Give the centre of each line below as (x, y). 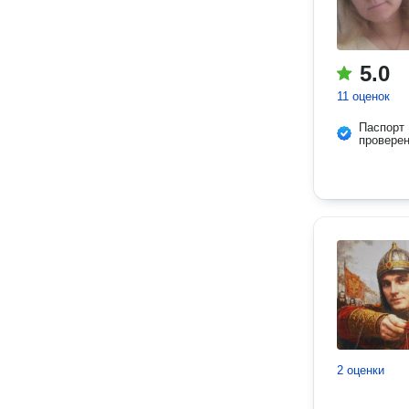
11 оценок (363, 96)
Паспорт (382, 127)
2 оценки (361, 370)
